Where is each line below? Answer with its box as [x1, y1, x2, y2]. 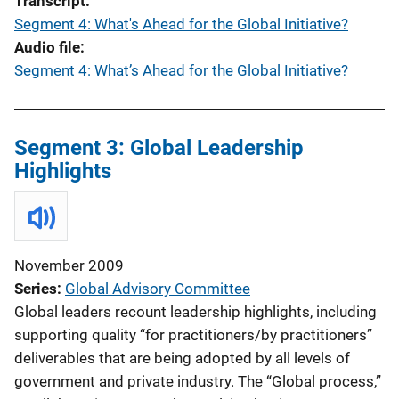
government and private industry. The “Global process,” [14, 372, 381, 390]
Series [14, 280, 57, 297]
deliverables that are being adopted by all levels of [14, 349, 350, 367]
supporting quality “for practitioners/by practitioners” [14, 326, 372, 344]
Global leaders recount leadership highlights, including [14, 303, 377, 321]
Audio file [14, 38, 80, 56]
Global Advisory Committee [65, 280, 250, 297]
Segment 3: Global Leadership [14, 135, 304, 160]
